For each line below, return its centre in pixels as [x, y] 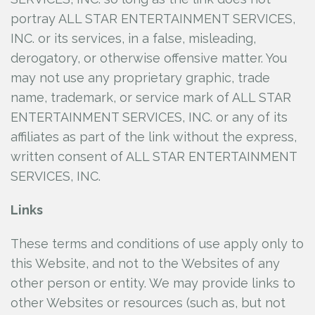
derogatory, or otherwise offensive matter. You [149, 58]
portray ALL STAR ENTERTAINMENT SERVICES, [153, 19]
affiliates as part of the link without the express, [154, 137]
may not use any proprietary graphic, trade [140, 78]
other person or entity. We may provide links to [153, 283]
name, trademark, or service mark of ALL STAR [151, 97]
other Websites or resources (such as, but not [148, 303]
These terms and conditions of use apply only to [157, 244]
